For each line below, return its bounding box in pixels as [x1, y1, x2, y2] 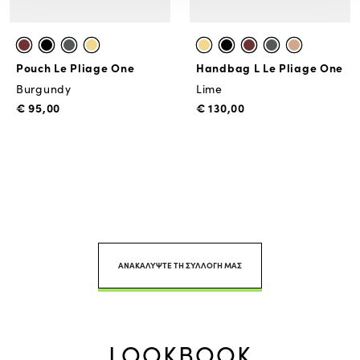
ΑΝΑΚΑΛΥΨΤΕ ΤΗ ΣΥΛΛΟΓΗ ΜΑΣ [118, 260, 242, 272]
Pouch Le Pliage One [16, 59, 135, 76]
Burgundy [16, 81, 72, 97]
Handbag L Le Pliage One [196, 59, 344, 76]
